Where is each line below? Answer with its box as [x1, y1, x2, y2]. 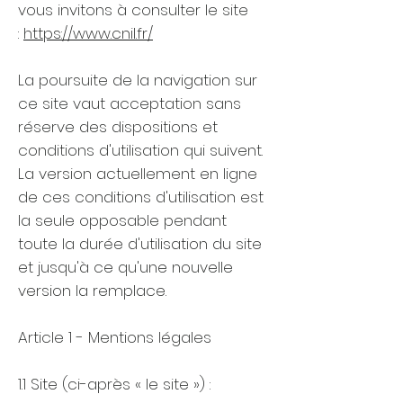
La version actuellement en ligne [18, 163, 257, 184]
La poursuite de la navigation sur [18, 69, 257, 91]
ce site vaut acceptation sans [18, 93, 241, 114]
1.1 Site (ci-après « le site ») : [18, 373, 215, 395]
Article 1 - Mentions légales [18, 327, 211, 348]
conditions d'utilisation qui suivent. [18, 139, 267, 161]
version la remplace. [18, 280, 166, 301]
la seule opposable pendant [18, 210, 227, 231]
